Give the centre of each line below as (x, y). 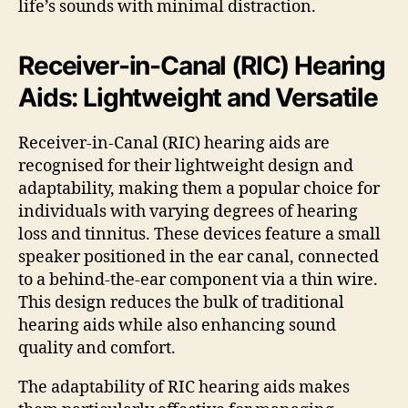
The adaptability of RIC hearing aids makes (184, 387)
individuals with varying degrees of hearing (188, 211)
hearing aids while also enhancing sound (177, 325)
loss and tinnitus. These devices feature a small (199, 234)
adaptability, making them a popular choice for (199, 189)
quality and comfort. (97, 348)
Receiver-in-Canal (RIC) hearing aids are (174, 143)
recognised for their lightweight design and (186, 166)
